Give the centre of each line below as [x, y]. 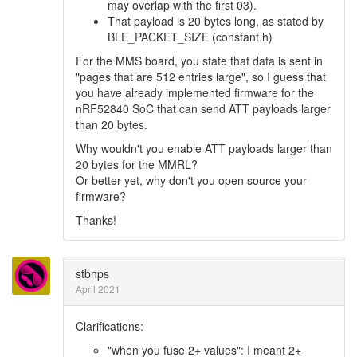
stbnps [92, 273]
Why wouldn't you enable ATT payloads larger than [204, 148]
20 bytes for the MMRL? [137, 164]
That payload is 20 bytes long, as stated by [216, 21]
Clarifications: [110, 326]
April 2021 [98, 289]
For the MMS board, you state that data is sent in [199, 61]
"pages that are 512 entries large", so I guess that [201, 76]
